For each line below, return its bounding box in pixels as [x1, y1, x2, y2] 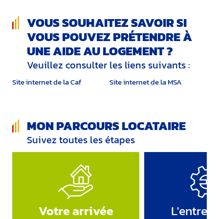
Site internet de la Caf [12, 76, 81, 88]
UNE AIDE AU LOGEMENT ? [27, 42, 173, 61]
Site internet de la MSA [109, 76, 182, 88]
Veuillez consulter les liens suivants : [27, 58, 190, 73]
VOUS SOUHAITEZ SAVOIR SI [27, 13, 187, 32]
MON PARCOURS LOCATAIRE [27, 116, 186, 135]
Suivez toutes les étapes [27, 132, 135, 147]
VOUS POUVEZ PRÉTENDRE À [27, 27, 192, 46]
